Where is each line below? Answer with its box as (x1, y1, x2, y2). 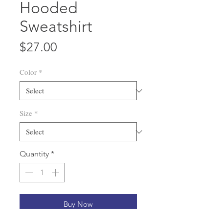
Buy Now (64, 199, 93, 209)
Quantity (20, 149, 49, 158)
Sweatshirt (20, 17, 92, 36)
